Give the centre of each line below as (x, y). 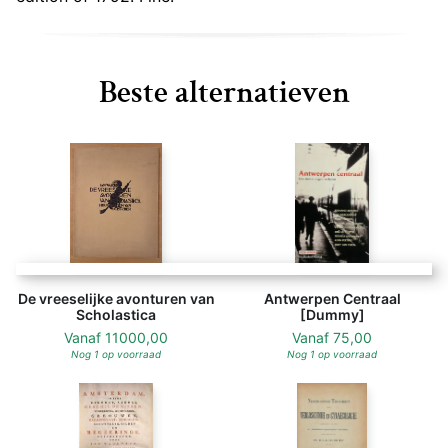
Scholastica (116, 315)
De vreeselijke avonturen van (116, 299)
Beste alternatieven (224, 92)
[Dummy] (332, 315)
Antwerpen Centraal (332, 299)
